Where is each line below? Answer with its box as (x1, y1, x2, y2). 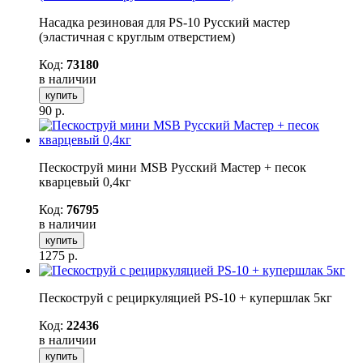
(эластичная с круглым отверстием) (39, 29, 235, 44)
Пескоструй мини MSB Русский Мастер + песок (39, 160, 306, 174)
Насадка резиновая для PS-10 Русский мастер (39, 15, 290, 29)
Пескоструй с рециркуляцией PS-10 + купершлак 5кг (39, 290, 332, 305)
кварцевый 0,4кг (39, 174, 131, 189)
